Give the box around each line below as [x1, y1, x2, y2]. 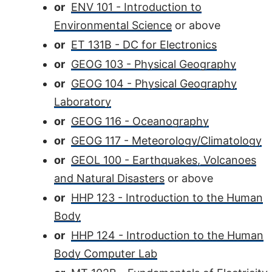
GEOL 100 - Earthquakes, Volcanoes [71, 154, 256, 166]
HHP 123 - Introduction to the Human [71, 191, 263, 204]
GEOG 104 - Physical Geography [71, 77, 237, 90]
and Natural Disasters [54, 172, 165, 185]
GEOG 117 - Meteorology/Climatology [71, 134, 262, 147]
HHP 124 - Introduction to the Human [71, 229, 263, 242]
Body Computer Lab [54, 247, 157, 260]
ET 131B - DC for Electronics [71, 38, 217, 51]
